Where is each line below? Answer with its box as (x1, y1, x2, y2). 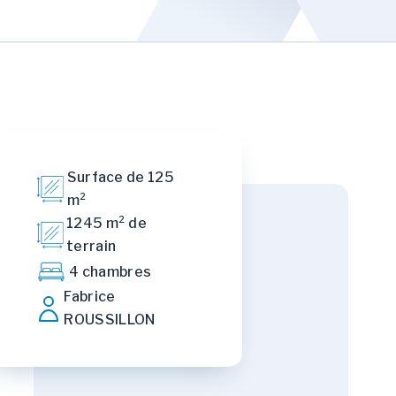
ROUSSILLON (64, 311, 156, 328)
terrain (65, 238, 117, 255)
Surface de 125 (66, 169, 175, 186)
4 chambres (69, 263, 152, 280)
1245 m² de (65, 215, 148, 232)
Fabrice (64, 288, 116, 305)
